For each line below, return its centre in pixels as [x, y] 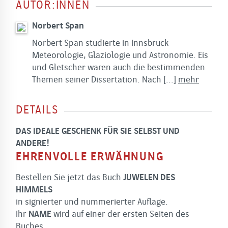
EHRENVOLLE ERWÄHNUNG [90, 157]
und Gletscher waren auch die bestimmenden [119, 68]
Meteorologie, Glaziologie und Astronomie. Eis [120, 55]
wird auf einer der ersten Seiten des [120, 214]
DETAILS [37, 111]
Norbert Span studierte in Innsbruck [100, 43]
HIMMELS [35, 190]
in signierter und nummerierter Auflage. [92, 202]
